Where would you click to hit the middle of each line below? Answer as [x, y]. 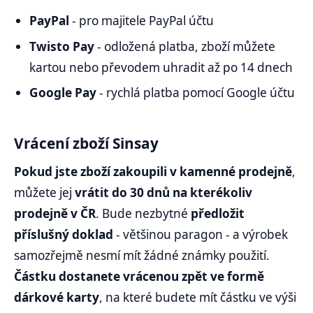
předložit [218, 213]
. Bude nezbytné [143, 213]
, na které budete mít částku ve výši [198, 297]
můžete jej [43, 192]
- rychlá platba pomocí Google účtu [196, 93]
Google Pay [63, 93]
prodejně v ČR [55, 213]
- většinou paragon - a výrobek [201, 234]
